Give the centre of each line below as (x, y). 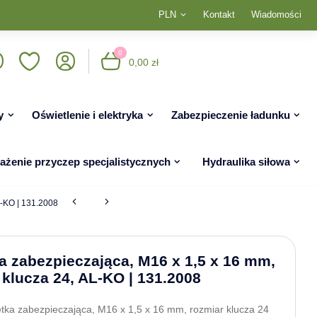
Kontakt (219, 15)
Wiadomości (276, 15)
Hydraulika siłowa (246, 162)
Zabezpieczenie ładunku (230, 115)
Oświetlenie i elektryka (88, 115)
